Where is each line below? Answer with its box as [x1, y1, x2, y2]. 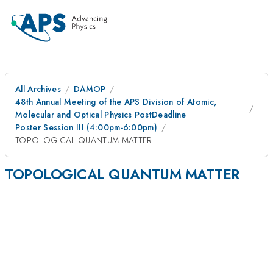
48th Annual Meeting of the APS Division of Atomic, [15, 96, 217, 108]
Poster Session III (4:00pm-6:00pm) [15, 121, 158, 133]
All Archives [15, 83, 61, 95]
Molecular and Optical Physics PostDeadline [15, 108, 186, 121]
